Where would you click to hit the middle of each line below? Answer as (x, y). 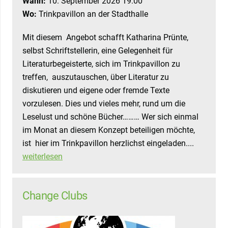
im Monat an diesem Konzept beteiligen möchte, (109, 130)
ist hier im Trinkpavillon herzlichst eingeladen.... (108, 144)
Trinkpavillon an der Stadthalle (92, 14)
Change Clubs (55, 196)
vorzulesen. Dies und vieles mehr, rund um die (104, 104)
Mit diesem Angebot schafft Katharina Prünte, (105, 38)
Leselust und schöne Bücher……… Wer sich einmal (110, 117)
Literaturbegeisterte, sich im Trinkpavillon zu (101, 64)
